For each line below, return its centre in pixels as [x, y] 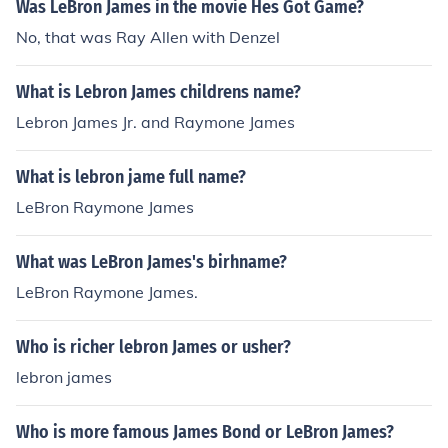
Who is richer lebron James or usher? [153, 347]
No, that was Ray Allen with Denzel [148, 37]
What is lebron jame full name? [131, 177]
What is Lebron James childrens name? [158, 92]
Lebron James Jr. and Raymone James [155, 122]
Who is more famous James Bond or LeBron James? [205, 432]
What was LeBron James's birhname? [151, 262]
